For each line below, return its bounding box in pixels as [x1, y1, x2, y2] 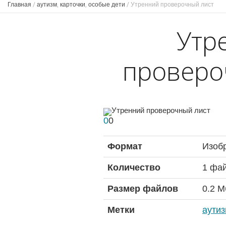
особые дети [88, 1, 125, 8]
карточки [60, 1, 85, 8]
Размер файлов [107, 183, 178, 194]
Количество [107, 162, 160, 173]
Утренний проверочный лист [131, 1, 214, 8]
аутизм [37, 1, 57, 8]
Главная [8, 1, 31, 8]
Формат [107, 141, 142, 151]
